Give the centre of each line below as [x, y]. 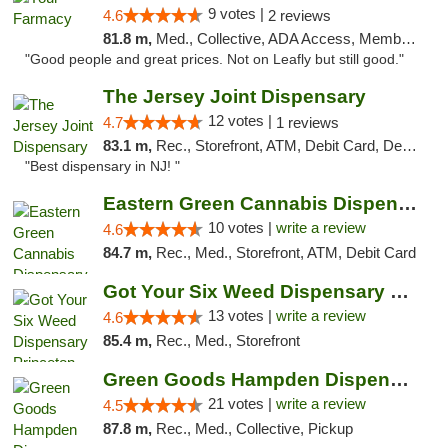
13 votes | [241, 315]
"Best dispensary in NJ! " [102, 166]
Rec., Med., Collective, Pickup [254, 428]
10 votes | [241, 227]
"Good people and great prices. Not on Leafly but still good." [214, 59]
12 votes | [241, 120]
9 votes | [237, 13]
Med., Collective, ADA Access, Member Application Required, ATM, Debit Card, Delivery [278, 38]
